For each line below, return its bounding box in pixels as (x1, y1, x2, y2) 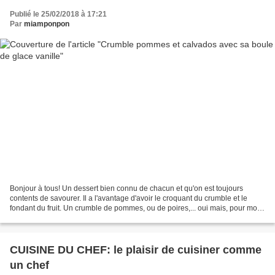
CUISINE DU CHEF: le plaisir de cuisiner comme (10, 243, 261, 256)
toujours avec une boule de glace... (10, 213, 126, 222)
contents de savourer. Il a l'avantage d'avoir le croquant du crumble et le (10, 193, 247, 203)
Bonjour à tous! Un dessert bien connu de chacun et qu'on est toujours (10, 184, 243, 193)
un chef (10, 258, 49, 271)
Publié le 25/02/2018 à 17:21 (10, 10, 107, 19)
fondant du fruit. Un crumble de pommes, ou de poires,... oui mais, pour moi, (10, 203, 261, 212)
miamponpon (24, 20, 69, 29)
